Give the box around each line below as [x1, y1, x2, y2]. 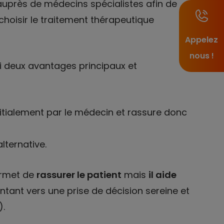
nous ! [189, 50, 214, 61]
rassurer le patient [36, 168, 121, 181]
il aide [148, 168, 176, 181]
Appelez [185, 34, 218, 45]
